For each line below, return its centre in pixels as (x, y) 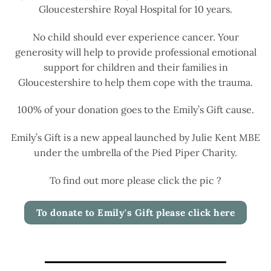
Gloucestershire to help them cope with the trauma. (135, 82)
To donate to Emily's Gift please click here (135, 212)
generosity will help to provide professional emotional (135, 52)
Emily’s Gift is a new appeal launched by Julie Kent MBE (135, 138)
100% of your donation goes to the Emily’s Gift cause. (135, 110)
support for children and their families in (135, 67)
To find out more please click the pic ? (135, 181)
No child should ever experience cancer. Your (135, 37)
